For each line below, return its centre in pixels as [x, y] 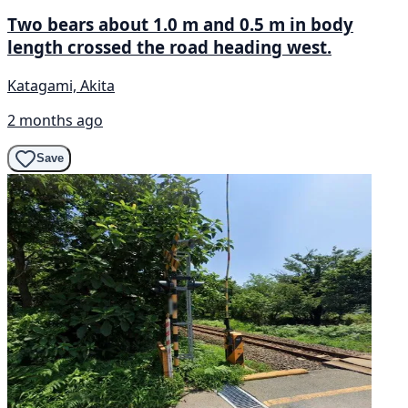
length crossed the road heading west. [169, 47]
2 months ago [55, 120]
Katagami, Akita [61, 85]
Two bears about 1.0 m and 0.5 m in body [180, 25]
